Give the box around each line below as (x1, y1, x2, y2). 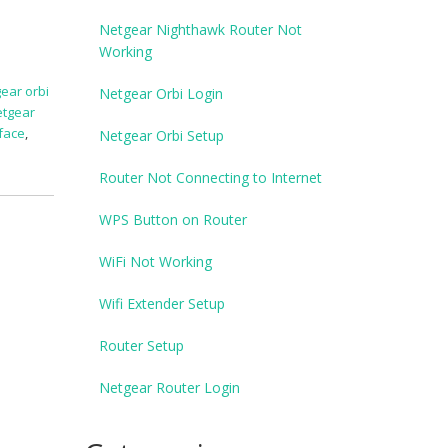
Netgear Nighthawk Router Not (98, 19, 302, 39)
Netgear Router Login (98, 377, 240, 397)
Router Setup (98, 335, 184, 355)
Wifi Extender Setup (98, 293, 225, 313)
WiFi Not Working (98, 251, 212, 271)
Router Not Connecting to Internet (98, 167, 322, 187)
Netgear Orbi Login (98, 83, 223, 103)
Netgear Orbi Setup (98, 125, 224, 145)
